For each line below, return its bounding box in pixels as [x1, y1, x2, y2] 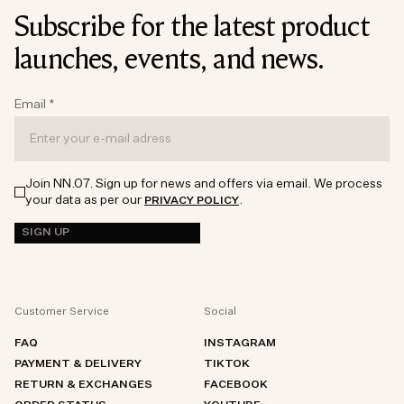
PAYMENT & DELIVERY [14, 359, 142, 371]
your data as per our [25, 194, 144, 207]
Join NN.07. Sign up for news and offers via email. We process [25, 178, 382, 191]
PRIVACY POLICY [144, 196, 239, 207]
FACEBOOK [204, 380, 268, 391]
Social [204, 306, 236, 317]
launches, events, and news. [14, 39, 325, 79]
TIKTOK [204, 359, 250, 371]
